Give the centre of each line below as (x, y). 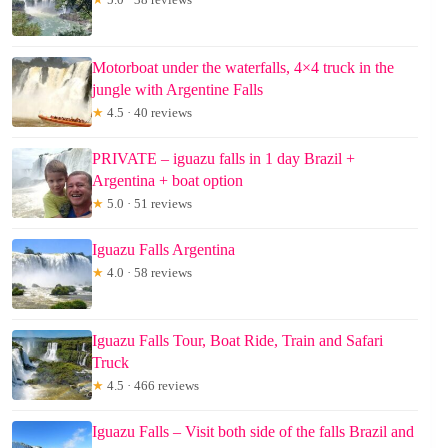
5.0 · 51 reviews (148, 203)
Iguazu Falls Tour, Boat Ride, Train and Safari (237, 340)
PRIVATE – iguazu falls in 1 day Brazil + (223, 158)
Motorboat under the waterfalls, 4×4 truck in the (243, 67)
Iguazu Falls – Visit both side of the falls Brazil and (253, 431)
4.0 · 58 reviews (148, 272)
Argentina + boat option (167, 180)
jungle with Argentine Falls (177, 89)
